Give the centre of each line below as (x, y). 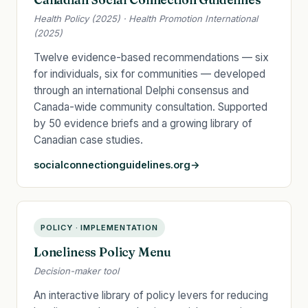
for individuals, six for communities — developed (150, 74)
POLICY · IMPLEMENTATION (99, 228)
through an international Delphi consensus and (141, 90)
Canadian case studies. (88, 140)
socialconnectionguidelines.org (112, 165)
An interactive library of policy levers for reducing (151, 296)
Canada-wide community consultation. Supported (151, 107)
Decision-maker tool (76, 271)
